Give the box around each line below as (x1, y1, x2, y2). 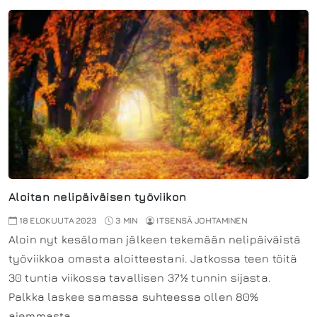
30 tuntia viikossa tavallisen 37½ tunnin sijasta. (8, 271, 271, 284)
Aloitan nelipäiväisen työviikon (8, 190, 187, 204)
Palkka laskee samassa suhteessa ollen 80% (8, 290, 259, 304)
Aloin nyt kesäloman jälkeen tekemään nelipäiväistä (8, 233, 301, 246)
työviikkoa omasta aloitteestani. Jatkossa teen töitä (8, 252, 298, 265)
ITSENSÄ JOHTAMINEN (156, 215, 248, 226)
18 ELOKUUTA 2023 (17, 215, 97, 226)
